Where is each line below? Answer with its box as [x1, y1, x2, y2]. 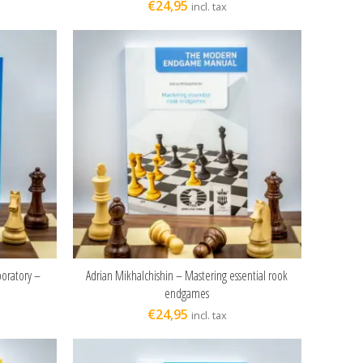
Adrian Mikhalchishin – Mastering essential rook [86, 267, 288, 285]
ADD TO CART [151, 267, 224, 283]
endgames [164, 284, 210, 303]
